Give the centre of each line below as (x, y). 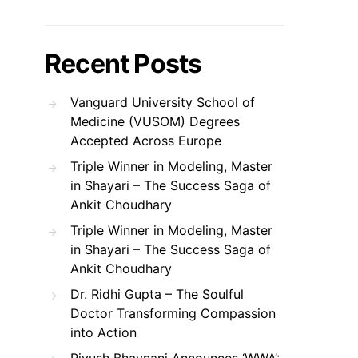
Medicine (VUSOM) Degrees (155, 122)
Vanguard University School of (163, 103)
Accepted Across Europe (146, 141)
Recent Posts (123, 64)
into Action (103, 333)
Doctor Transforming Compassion (173, 314)
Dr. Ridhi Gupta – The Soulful (157, 294)
